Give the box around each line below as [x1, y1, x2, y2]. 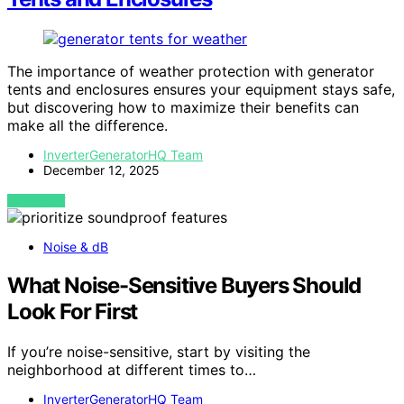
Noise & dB [43, 239, 108, 255]
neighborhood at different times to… [7, 360, 256, 379]
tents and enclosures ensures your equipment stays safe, [7, 80, 395, 99]
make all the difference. [7, 116, 168, 135]
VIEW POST [7, 194, 66, 208]
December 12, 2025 [43, 162, 160, 179]
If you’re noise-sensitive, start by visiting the [7, 342, 310, 361]
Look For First [7, 298, 138, 326]
